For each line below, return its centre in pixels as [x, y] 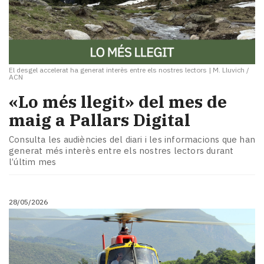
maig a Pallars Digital [100, 120]
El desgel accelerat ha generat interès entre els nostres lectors [108, 70]
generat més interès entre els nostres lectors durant [121, 151]
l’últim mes [33, 162]
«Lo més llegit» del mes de [118, 101]
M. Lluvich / [231, 70]
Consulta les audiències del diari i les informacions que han [132, 140]
